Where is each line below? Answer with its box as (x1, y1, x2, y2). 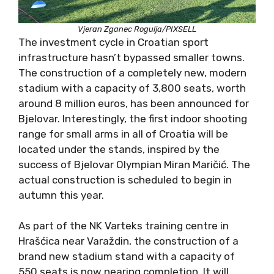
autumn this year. (18, 188, 104, 201)
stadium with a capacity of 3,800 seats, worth (18, 81, 246, 94)
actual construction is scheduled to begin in (18, 173, 232, 186)
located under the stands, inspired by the (18, 143, 220, 155)
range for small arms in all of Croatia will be (18, 127, 228, 140)
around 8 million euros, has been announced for (18, 97, 249, 109)
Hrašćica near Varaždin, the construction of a (18, 235, 239, 248)
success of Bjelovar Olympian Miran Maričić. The (18, 158, 250, 171)
